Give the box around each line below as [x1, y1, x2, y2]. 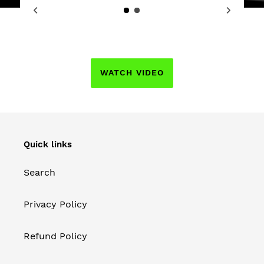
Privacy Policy [24, 199, 87, 210]
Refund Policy [24, 230, 87, 242]
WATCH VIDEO [100, 67, 164, 77]
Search [24, 167, 55, 179]
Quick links [24, 138, 72, 150]
